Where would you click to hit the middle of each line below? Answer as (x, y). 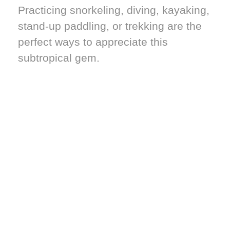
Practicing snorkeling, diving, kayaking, (114, 10)
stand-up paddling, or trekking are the (110, 26)
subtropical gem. (59, 57)
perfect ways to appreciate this (93, 42)
